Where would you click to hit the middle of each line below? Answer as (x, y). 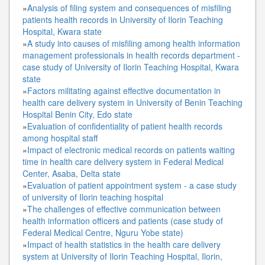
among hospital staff (60, 138)
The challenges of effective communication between (124, 209)
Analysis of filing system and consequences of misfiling (129, 7)
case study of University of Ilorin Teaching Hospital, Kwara (131, 67)
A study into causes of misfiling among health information (134, 43)
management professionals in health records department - (131, 55)
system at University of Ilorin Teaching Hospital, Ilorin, (122, 256)
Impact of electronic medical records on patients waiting (131, 149)
